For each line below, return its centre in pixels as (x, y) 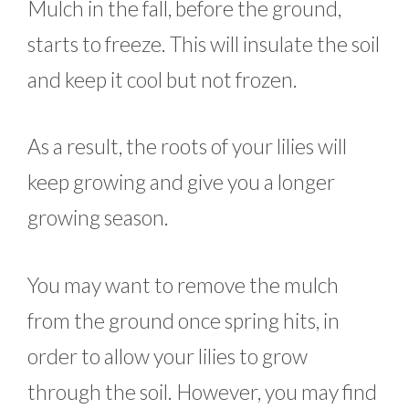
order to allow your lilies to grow (168, 356)
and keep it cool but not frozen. (163, 79)
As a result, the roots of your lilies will (187, 147)
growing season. (98, 218)
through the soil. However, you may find (202, 391)
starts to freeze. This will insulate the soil (204, 43)
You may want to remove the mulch (183, 284)
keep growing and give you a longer (181, 182)
